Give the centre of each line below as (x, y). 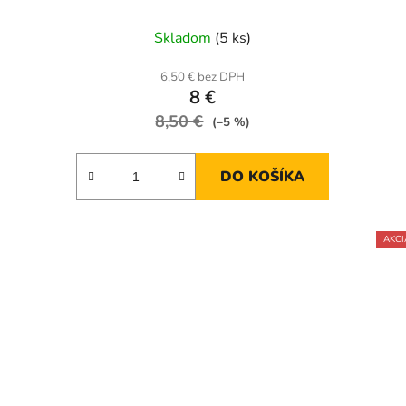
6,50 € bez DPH (203, 77)
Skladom (185, 39)
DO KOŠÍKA (263, 177)
